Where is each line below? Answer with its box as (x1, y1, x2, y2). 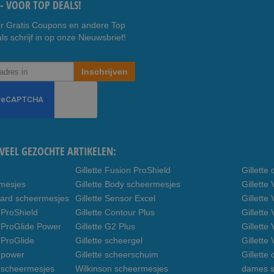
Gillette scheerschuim (75, 250, 158, 259)
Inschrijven (81, 67, 128, 76)
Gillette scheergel (75, 235, 143, 245)
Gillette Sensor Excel (75, 193, 155, 203)
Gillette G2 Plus (75, 221, 135, 231)
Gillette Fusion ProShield (75, 165, 171, 175)
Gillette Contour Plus (75, 207, 155, 217)
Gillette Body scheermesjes (75, 179, 180, 189)
